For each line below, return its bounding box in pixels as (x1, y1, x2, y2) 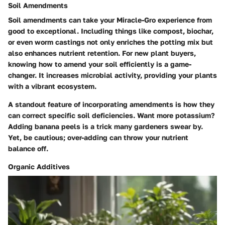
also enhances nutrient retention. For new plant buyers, (8, 48, 196, 57)
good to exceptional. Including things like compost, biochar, (8, 26, 213, 35)
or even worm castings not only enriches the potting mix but (8, 37, 213, 46)
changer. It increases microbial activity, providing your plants (8, 70, 217, 79)
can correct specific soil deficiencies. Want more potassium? (8, 110, 215, 120)
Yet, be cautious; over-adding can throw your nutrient (8, 133, 188, 142)
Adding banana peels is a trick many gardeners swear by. (8, 122, 203, 131)
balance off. (8, 144, 48, 153)
